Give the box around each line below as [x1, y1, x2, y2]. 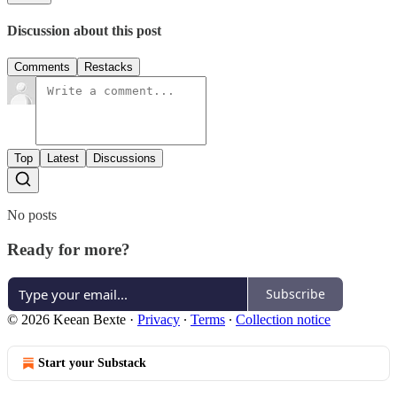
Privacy [137, 311, 180, 327]
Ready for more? [7, 239, 130, 259]
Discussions [93, 152, 156, 166]
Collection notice [236, 311, 331, 327]
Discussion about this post [7, 22, 161, 38]
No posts [7, 207, 57, 223]
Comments [14, 60, 70, 74]
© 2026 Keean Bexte [7, 311, 126, 327]
